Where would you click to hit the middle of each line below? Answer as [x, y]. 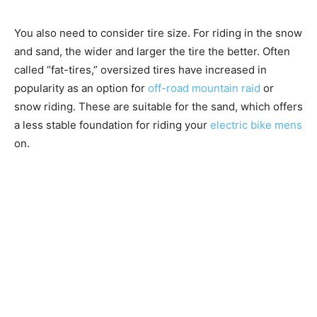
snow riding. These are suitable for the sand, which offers [158, 106]
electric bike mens [256, 125]
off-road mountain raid [204, 88]
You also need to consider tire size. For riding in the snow [158, 33]
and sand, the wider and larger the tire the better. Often [152, 51]
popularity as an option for [81, 88]
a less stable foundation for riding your [112, 125]
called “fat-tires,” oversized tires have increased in [140, 69]
